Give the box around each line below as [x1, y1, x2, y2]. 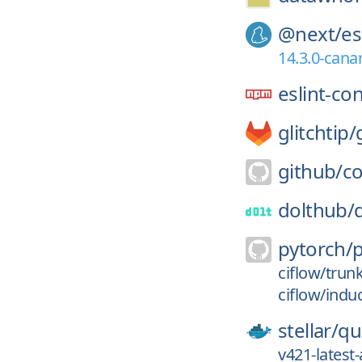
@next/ [278, 20, 342, 47]
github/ [278, 158, 343, 184]
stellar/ [278, 317, 339, 343]
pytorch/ [278, 235, 353, 262]
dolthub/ [278, 196, 355, 223]
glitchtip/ [278, 119, 356, 145]
